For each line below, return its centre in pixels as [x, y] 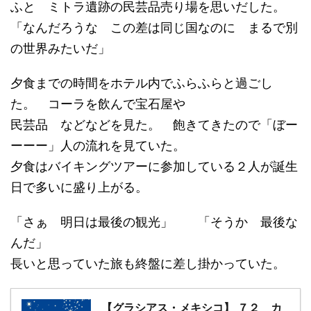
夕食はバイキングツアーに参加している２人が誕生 [154, 167]
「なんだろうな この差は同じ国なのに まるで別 [154, 28]
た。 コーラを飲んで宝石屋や [98, 104]
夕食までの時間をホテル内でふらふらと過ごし [142, 83]
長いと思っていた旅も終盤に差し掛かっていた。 [148, 264]
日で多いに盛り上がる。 [79, 187]
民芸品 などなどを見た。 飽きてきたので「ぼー [154, 125]
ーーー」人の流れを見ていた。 [98, 146]
